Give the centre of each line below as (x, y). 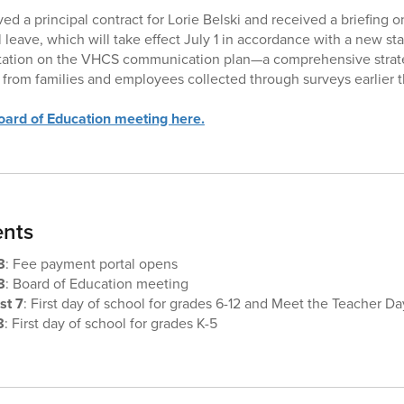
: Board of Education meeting (96, 283)
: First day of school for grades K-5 (110, 323)
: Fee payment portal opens (91, 263)
